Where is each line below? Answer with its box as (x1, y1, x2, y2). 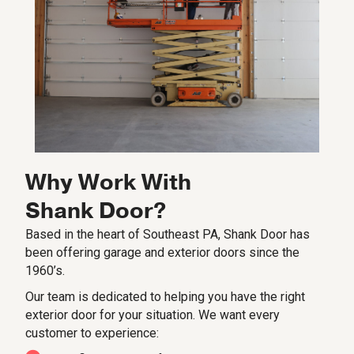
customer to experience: (25, 325, 159, 341)
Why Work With (25, 167, 191, 198)
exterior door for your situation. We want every (25, 307, 280, 322)
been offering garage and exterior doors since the (25, 244, 299, 260)
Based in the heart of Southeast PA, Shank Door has (25, 226, 310, 242)
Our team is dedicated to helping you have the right (25, 288, 305, 304)
